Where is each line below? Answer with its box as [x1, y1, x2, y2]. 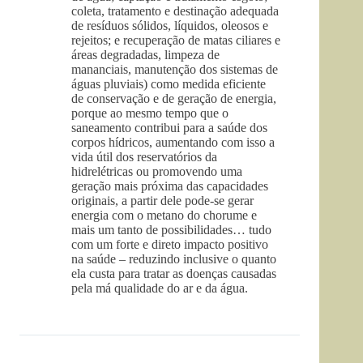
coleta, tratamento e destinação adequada [71, 3, 279, 18]
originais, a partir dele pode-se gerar [71, 193, 254, 207]
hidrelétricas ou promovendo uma [71, 164, 242, 178]
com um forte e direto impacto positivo [71, 237, 268, 251]
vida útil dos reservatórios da [71, 149, 217, 164]
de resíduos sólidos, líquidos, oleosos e [71, 18, 268, 32]
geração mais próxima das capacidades [71, 178, 268, 193]
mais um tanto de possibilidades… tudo [71, 222, 271, 237]
